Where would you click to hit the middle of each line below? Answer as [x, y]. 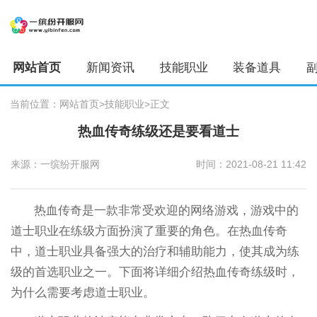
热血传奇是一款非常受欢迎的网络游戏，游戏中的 [167, 210]
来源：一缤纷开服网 [55, 165]
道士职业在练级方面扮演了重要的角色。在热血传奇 [149, 231]
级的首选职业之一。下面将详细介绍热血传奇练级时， [155, 272]
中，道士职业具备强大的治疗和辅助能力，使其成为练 [155, 251]
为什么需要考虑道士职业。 [82, 292]
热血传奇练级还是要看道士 [158, 132]
